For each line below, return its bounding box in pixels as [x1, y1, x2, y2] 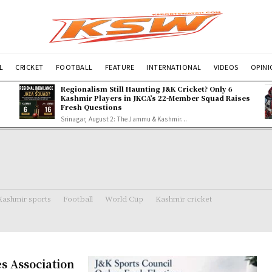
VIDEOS [213, 61, 239, 72]
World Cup [105, 192, 143, 203]
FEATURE [104, 61, 135, 72]
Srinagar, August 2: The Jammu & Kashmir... [60, 114, 187, 123]
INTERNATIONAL [146, 61, 202, 72]
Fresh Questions [60, 101, 122, 112]
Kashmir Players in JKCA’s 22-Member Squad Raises [60, 92, 250, 103]
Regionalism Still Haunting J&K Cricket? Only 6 [60, 83, 233, 93]
